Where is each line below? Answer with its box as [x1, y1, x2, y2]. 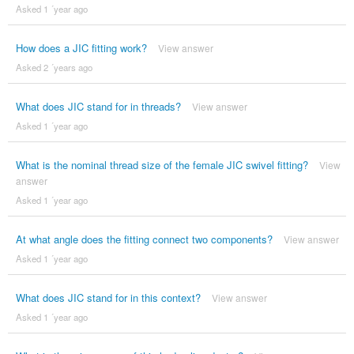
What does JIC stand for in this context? [15, 290, 201, 306]
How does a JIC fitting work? [15, 40, 147, 56]
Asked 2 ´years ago [15, 61, 92, 74]
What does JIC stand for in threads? [15, 99, 181, 115]
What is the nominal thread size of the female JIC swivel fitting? [15, 157, 308, 173]
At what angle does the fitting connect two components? [15, 232, 273, 247]
